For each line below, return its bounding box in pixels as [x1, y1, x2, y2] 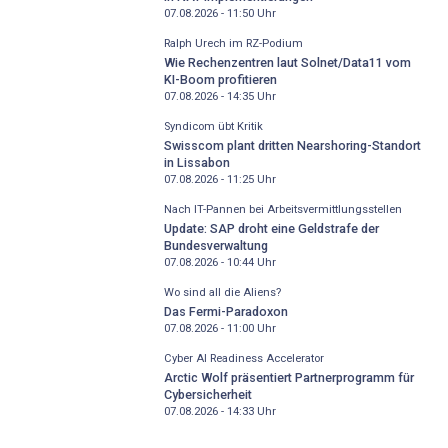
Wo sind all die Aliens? [163, 286, 281, 300]
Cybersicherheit [163, 386, 252, 402]
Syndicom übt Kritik [163, 120, 263, 134]
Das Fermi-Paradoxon [163, 303, 288, 319]
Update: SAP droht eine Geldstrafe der [163, 220, 379, 236]
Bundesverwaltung [163, 237, 268, 253]
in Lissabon [163, 154, 230, 170]
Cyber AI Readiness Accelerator [163, 352, 324, 366]
